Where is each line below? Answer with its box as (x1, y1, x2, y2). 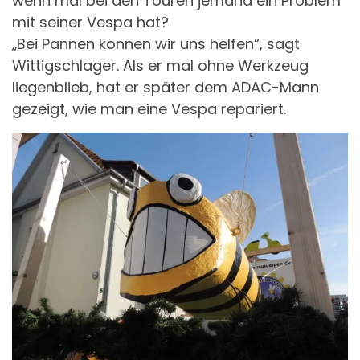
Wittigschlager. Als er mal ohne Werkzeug (12, 55, 309, 76)
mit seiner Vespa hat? (12, 11, 169, 32)
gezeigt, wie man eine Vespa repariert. (12, 98, 286, 119)
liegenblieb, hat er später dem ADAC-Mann (12, 76, 319, 97)
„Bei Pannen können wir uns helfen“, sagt (12, 33, 300, 54)
